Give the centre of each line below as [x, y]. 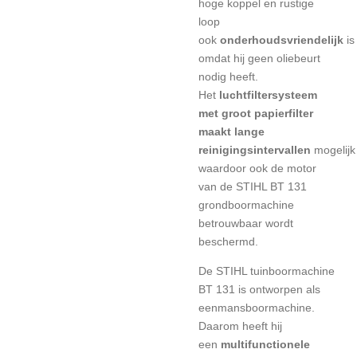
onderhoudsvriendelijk [282, 40]
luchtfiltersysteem [268, 95]
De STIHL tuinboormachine [267, 271]
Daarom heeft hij [240, 326]
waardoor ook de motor [257, 168]
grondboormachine [246, 205]
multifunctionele [265, 344]
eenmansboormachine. [257, 308]
